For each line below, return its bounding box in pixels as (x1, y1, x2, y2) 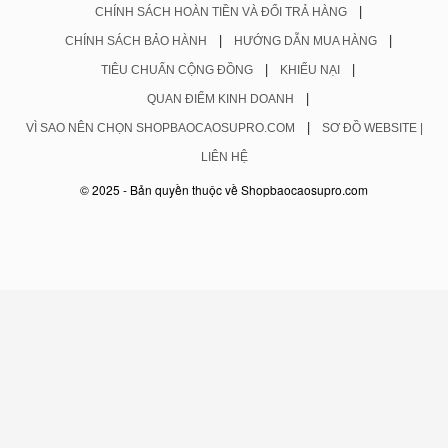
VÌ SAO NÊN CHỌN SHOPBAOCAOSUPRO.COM (25, 121, 295, 135)
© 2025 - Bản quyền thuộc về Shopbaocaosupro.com (80, 181, 368, 198)
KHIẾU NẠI (280, 63, 340, 77)
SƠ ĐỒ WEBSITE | (321, 121, 423, 135)
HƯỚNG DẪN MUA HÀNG (233, 34, 377, 48)
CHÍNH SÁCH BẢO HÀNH (64, 34, 207, 48)
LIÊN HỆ (200, 150, 248, 164)
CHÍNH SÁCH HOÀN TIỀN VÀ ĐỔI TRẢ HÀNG (94, 5, 347, 19)
